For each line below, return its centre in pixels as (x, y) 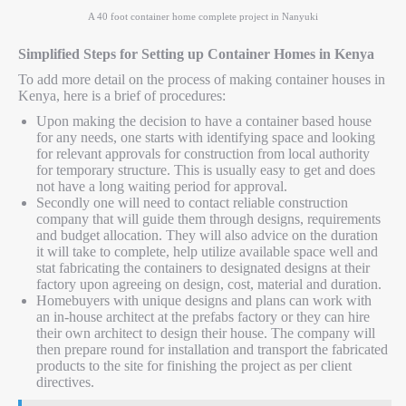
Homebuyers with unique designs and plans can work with (204, 300)
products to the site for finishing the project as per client (194, 366)
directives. (65, 382)
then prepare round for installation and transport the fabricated (212, 349)
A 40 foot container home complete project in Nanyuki (203, 16)
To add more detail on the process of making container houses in (202, 79)
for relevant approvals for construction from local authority (203, 154)
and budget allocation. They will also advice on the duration (207, 235)
